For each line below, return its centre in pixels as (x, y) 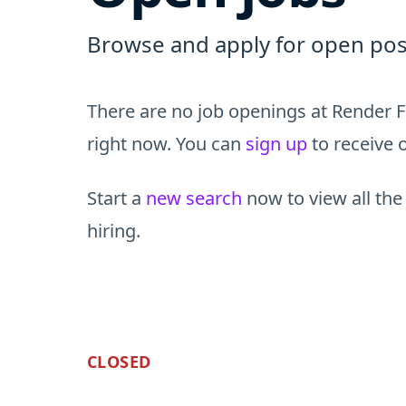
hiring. (114, 231)
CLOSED (119, 362)
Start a (116, 198)
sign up (276, 144)
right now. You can (166, 144)
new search (194, 198)
